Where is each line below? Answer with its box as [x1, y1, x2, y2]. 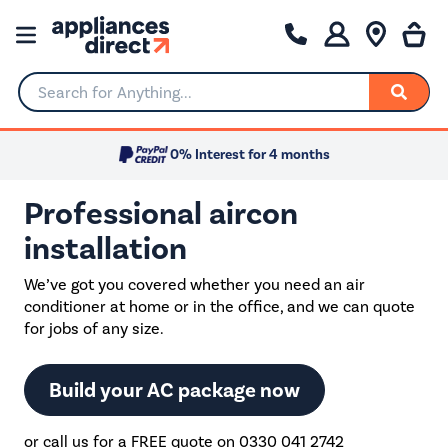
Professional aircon [24, 193, 298, 233]
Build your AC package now [49, 376, 300, 403]
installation [24, 228, 187, 268]
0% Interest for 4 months [170, 146, 330, 164]
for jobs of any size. [24, 318, 164, 338]
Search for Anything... [19, 91, 170, 109]
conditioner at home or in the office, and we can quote [24, 296, 415, 316]
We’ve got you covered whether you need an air [24, 274, 365, 294]
